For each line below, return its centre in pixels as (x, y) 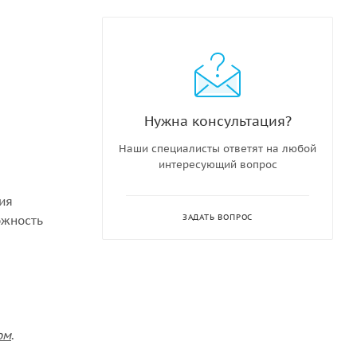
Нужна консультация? (218, 120)
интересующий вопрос (218, 164)
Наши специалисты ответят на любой (218, 148)
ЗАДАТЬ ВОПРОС (218, 217)
